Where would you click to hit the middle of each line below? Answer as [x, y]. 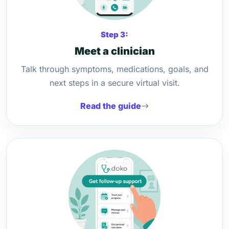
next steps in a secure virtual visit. [114, 83]
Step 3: [114, 35]
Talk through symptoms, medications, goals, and [114, 69]
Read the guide [111, 106]
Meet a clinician [114, 51]
